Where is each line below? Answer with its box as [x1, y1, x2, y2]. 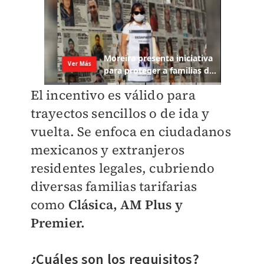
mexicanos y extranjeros [30, 141, 185, 159]
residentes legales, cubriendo [30, 159, 215, 177]
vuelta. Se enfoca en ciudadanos [30, 123, 231, 141]
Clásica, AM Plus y [68, 196, 183, 214]
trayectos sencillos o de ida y [30, 104, 210, 123]
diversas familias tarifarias [30, 177, 197, 196]
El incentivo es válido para [30, 86, 196, 104]
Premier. [30, 214, 85, 232]
